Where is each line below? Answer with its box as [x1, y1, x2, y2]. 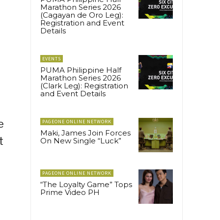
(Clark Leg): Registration [40, 81, 128, 90]
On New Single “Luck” [40, 136, 121, 145]
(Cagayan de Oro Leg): [40, 10, 123, 20]
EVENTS [42, 55, 61, 62]
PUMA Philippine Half [40, 65, 121, 75]
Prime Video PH [40, 188, 100, 197]
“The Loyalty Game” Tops [40, 180, 132, 190]
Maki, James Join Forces [40, 128, 131, 137]
